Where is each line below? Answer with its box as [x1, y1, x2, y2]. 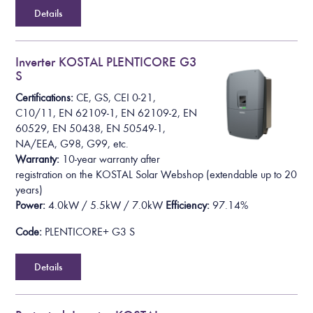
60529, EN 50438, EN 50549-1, [15, 122, 166, 135]
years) [15, 183, 43, 196]
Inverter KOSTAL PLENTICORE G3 [15, 54, 198, 71]
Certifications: [15, 91, 77, 104]
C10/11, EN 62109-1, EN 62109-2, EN [15, 106, 198, 119]
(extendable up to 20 [203, 168, 298, 181]
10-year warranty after [62, 152, 161, 166]
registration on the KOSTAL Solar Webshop [15, 168, 204, 181]
